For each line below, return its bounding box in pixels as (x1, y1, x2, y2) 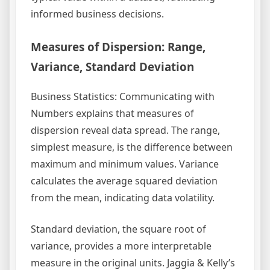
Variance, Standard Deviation (31, 59, 194, 75)
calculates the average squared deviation (31, 174, 218, 187)
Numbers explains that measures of (31, 106, 194, 120)
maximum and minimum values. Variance (31, 157, 219, 171)
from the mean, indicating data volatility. (31, 190, 215, 204)
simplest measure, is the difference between (31, 140, 233, 154)
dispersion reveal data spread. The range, (31, 123, 220, 137)
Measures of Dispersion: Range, (31, 39, 206, 55)
